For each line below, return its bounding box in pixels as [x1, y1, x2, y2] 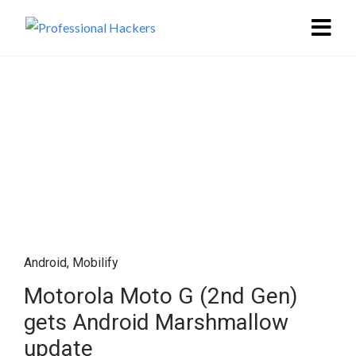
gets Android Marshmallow [24, 309, 288, 335]
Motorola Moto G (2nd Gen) [24, 283, 298, 309]
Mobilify [72, 255, 118, 270]
